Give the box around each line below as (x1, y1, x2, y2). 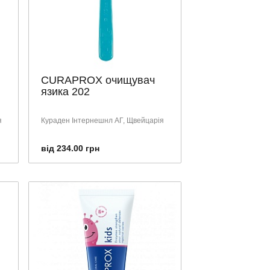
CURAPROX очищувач (41, 74, 155, 86)
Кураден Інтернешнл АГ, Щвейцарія (41, 116, 164, 125)
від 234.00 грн (41, 143, 99, 153)
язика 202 (41, 85, 90, 98)
